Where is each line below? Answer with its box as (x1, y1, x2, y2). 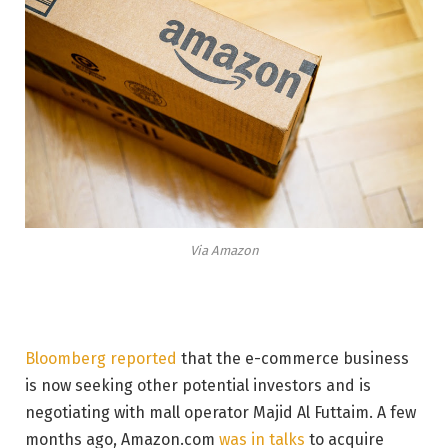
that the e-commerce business (177, 349, 409, 368)
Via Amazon (189, 242, 259, 258)
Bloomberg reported (25, 349, 177, 368)
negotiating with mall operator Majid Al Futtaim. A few (25, 403, 416, 422)
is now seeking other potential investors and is (25, 376, 371, 395)
